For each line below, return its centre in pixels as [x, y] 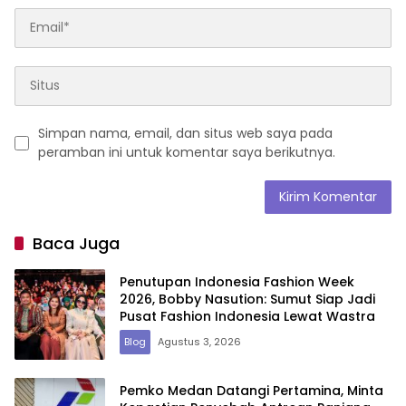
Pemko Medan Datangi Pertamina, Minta [251, 391]
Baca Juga [76, 243]
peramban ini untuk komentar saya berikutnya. [187, 152]
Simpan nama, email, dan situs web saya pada [185, 133]
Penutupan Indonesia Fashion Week [237, 282]
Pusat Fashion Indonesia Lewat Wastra [247, 317]
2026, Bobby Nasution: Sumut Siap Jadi [247, 300]
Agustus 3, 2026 [199, 342]
